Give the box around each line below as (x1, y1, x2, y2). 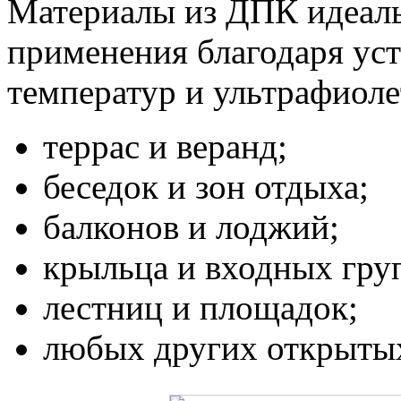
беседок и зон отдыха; (43, 167, 369, 207)
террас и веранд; (43, 127, 287, 166)
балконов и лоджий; (43, 208, 339, 247)
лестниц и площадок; (43, 288, 358, 328)
